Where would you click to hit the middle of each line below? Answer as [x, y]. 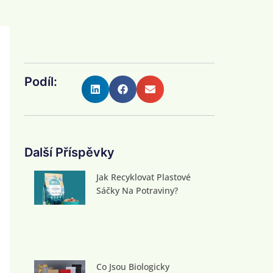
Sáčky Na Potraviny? [137, 191]
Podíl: [41, 82]
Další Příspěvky [69, 153]
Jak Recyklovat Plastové [143, 177]
